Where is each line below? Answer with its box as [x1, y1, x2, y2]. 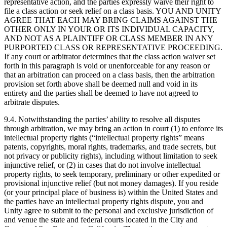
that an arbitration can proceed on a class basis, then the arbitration [4, 70, 215, 79]
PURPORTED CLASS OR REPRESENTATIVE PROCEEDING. [4, 43, 222, 52]
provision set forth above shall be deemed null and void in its [4, 79, 198, 88]
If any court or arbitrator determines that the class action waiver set [4, 52, 215, 61]
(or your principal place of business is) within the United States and [4, 187, 218, 197]
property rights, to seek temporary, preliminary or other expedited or [4, 169, 220, 178]
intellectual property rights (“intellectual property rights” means [4, 133, 204, 142]
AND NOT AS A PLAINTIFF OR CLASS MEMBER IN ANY [4, 33, 213, 43]
